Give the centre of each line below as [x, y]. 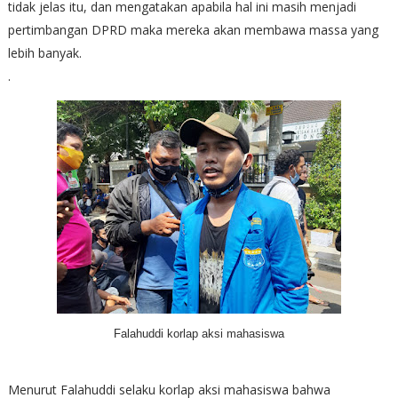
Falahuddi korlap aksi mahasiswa [199, 333]
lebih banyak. [44, 52]
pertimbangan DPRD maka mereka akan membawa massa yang [193, 29]
